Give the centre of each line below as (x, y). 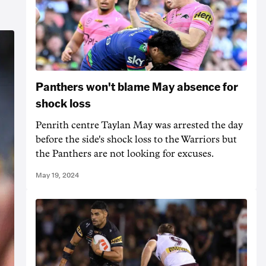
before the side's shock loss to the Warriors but (136, 140)
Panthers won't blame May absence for (137, 86)
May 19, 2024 (57, 175)
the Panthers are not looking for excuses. (125, 154)
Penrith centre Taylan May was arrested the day (139, 126)
